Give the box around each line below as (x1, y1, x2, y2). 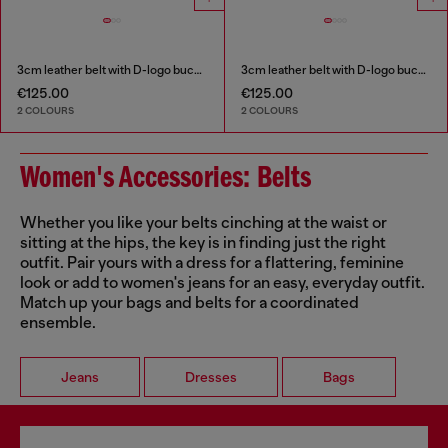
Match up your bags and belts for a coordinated (20, 294, 359, 313)
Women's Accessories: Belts (20, 163, 311, 196)
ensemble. (20, 314, 96, 333)
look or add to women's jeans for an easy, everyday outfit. (20, 274, 425, 293)
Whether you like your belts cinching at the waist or (20, 214, 387, 233)
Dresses (185, 369, 237, 386)
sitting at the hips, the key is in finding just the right (20, 234, 386, 253)
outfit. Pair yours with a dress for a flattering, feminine (20, 254, 404, 273)
